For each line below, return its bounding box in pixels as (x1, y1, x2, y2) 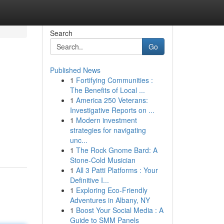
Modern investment (75, 115, 137, 125)
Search (49, 28, 72, 38)
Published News (49, 65, 100, 75)
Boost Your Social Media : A (75, 205, 163, 215)
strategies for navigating (69, 125, 146, 135)
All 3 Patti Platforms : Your (75, 165, 158, 175)
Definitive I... (69, 175, 109, 185)
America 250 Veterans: (75, 95, 148, 105)
